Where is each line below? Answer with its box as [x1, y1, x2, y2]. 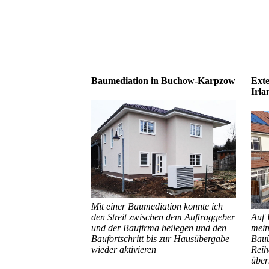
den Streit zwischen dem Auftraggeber [91, 211, 235, 222]
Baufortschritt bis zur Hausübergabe [91, 233, 229, 244]
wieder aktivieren [91, 244, 156, 255]
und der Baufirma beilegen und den [91, 222, 226, 233]
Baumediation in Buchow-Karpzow [91, 75, 235, 86]
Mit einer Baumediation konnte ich [91, 201, 223, 211]
